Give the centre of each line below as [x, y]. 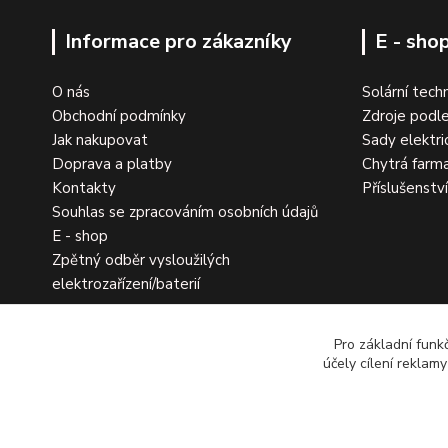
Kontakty [84, 188]
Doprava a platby [112, 164]
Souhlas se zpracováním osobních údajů [185, 212]
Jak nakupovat [100, 140]
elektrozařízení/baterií [126, 284]
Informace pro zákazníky [178, 42]
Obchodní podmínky [119, 116]
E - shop [80, 236]
